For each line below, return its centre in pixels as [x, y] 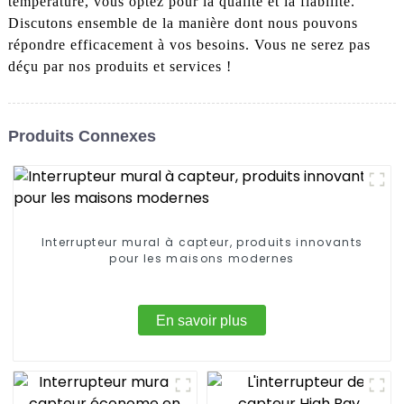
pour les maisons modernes [202, 259]
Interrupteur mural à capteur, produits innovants [202, 243]
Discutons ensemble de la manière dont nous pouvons [183, 23]
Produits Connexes [82, 136]
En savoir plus [202, 320]
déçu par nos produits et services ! [119, 67]
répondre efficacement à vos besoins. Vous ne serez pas [189, 45]
